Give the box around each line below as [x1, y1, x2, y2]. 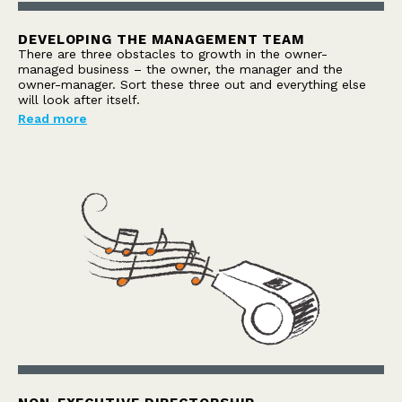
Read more [18, 111, 87, 127]
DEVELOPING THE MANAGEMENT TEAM [18, 31, 305, 48]
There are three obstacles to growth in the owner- [18, 47, 328, 62]
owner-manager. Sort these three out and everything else [18, 77, 366, 92]
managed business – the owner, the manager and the [18, 62, 343, 77]
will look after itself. [18, 92, 140, 108]
